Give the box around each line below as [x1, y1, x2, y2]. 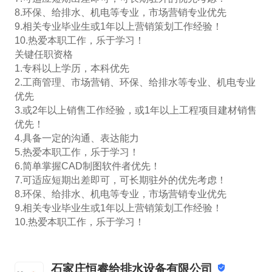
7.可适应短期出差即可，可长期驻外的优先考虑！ [14, 175, 226, 186]
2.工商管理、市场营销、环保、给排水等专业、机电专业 [14, 77, 256, 88]
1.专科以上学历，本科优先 [14, 63, 129, 74]
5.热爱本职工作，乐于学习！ [14, 147, 139, 158]
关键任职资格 [14, 49, 73, 60]
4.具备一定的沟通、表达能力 [14, 133, 139, 144]
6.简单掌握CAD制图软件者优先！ [14, 161, 160, 172]
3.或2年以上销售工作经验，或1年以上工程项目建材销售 [14, 105, 257, 116]
